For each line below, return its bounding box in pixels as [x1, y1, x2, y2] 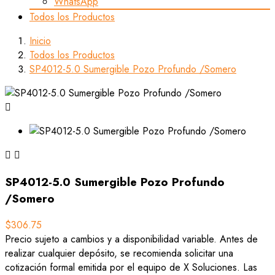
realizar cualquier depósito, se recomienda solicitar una [5, 246, 233, 261]
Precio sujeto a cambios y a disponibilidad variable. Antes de [5, 232, 258, 247]
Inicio [29, 33, 51, 48]
